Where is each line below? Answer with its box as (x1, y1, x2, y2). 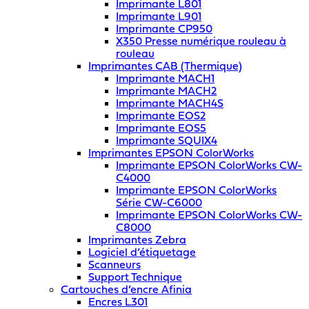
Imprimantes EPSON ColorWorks (88, 148, 254, 160)
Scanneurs (88, 260, 141, 272)
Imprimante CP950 (116, 24, 212, 36)
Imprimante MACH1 (116, 74, 215, 86)
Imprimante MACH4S (116, 99, 223, 110)
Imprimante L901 (116, 12, 201, 23)
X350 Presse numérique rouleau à (116, 37, 286, 48)
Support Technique (88, 272, 182, 284)
